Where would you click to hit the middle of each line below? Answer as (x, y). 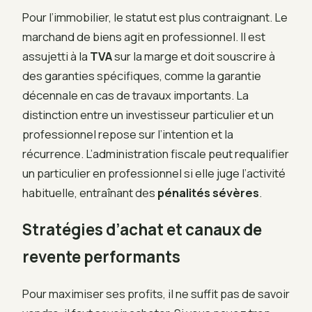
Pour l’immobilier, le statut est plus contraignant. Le (155, 17)
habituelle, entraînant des (90, 193)
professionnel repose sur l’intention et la (128, 134)
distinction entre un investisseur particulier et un (148, 115)
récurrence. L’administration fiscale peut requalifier (156, 154)
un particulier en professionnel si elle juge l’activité (154, 173)
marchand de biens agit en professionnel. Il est (144, 37)
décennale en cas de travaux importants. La (135, 95)
